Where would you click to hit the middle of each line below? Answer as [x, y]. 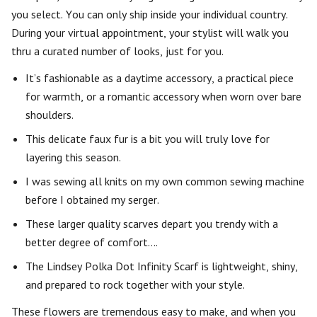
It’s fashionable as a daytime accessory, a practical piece [160, 78]
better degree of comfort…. [92, 242]
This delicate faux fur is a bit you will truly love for [148, 139]
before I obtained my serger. [92, 200]
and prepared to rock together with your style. [135, 284]
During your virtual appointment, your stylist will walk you [150, 33]
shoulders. [50, 115]
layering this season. [73, 157]
